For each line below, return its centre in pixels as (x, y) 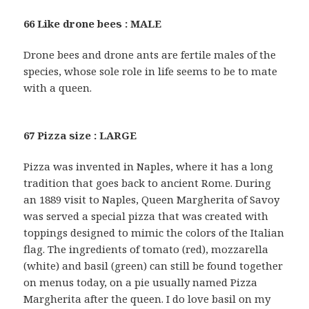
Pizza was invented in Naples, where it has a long (149, 167)
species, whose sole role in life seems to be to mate (151, 71)
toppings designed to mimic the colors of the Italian (154, 233)
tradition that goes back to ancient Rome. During (148, 183)
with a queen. (58, 88)
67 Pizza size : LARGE (80, 136)
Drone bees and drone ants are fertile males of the (150, 55)
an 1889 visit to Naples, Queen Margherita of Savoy (152, 200)
